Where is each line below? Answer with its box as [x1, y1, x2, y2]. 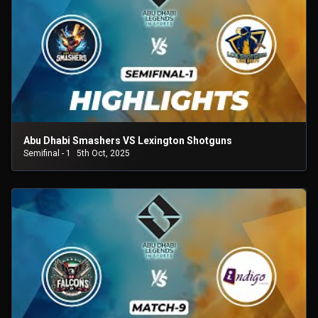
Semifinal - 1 [23, 148, 71, 158]
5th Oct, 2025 [77, 148, 130, 158]
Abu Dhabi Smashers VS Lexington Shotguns [23, 135, 232, 146]
